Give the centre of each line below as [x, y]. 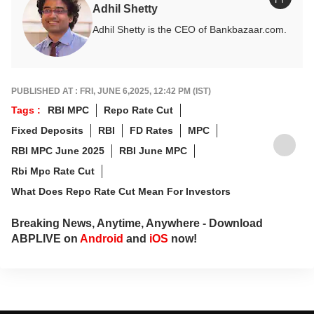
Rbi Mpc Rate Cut [53, 171]
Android [102, 238]
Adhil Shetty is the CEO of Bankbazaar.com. [190, 29]
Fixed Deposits [47, 130]
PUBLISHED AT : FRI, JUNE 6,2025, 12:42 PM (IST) [111, 91]
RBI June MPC [153, 150]
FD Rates [151, 130]
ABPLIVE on [46, 238]
